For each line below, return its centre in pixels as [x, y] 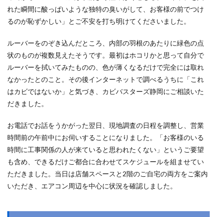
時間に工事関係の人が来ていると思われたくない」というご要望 [106, 149]
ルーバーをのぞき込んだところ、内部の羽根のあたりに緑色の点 [106, 43]
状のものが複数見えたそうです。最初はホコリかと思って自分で [106, 55]
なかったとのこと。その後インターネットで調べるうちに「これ [106, 79]
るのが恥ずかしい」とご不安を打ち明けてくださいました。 [99, 21]
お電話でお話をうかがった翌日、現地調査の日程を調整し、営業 [106, 125]
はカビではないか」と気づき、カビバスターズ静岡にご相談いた [106, 91]
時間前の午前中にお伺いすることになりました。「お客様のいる [106, 137]
